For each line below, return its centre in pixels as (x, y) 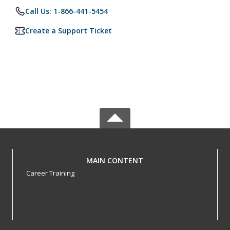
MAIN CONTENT (115, 160)
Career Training (50, 173)
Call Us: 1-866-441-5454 (66, 11)
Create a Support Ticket (69, 31)
